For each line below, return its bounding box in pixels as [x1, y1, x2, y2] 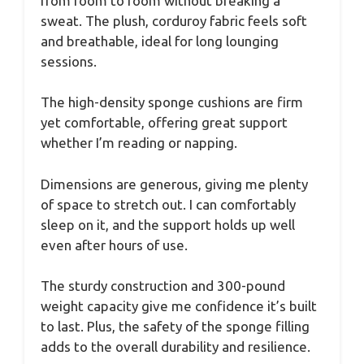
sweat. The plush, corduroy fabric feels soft [41, 12, 307, 28]
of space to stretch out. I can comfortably [41, 196, 296, 212]
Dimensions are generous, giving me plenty [41, 175, 308, 192]
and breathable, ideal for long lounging [41, 32, 279, 49]
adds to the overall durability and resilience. [41, 339, 310, 355]
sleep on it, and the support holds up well [41, 216, 295, 232]
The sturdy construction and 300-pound [41, 278, 285, 294]
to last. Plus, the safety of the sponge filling [41, 318, 310, 335]
